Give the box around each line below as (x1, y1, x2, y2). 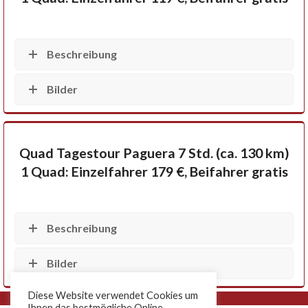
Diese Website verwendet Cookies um (27, 289, 198, 301)
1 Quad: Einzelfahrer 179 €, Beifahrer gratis (20, 164, 288, 179)
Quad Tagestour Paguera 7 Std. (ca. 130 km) (19, 145, 289, 161)
